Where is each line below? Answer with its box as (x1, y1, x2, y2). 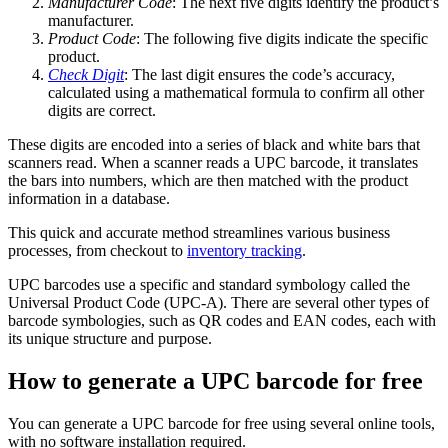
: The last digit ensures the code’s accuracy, (124, 66, 395, 84)
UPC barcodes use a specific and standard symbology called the (8, 276, 410, 294)
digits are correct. (48, 102, 156, 120)
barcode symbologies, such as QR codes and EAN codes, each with (8, 312, 436, 330)
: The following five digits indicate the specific (136, 30, 428, 48)
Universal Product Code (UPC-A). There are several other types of (8, 294, 429, 312)
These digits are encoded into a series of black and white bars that (8, 136, 420, 154)
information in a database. (8, 190, 170, 208)
